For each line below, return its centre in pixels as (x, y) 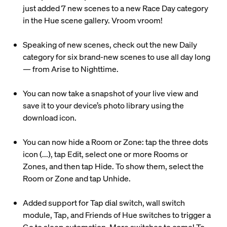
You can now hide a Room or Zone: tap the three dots (115, 142)
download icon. (49, 118)
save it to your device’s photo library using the (103, 105)
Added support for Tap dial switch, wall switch (104, 203)
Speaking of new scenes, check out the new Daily (110, 45)
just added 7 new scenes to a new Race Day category (115, 8)
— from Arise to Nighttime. (70, 69)
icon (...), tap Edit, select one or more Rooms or (105, 154)
